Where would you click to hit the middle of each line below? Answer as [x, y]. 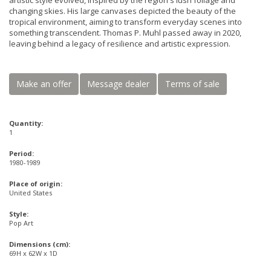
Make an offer [44, 84]
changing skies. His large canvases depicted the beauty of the [122, 11]
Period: [21, 153]
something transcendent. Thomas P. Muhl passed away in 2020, [125, 33]
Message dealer [118, 84]
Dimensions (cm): [40, 244]
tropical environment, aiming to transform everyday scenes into [126, 22]
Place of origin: [36, 184]
